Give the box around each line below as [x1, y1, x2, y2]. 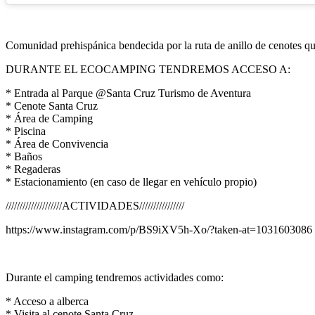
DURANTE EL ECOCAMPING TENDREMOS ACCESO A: [6, 63, 290, 75]
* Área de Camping [6, 112, 93, 124]
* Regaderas [6, 162, 60, 175]
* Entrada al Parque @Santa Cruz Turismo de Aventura [6, 86, 251, 99]
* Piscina [6, 124, 46, 137]
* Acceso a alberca [6, 295, 89, 307]
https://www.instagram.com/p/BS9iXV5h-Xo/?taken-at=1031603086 [6, 223, 312, 236]
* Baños [6, 150, 42, 162]
